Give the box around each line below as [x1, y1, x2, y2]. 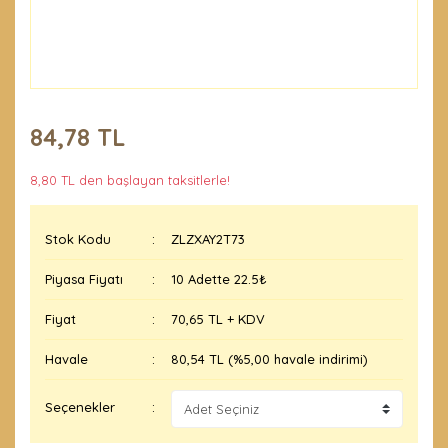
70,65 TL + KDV [171, 311, 266, 327]
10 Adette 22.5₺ [171, 271, 268, 287]
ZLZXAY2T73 [171, 231, 246, 247]
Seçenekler [45, 399, 115, 416]
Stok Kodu [45, 231, 111, 247]
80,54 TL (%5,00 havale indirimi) [171, 351, 369, 367]
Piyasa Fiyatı [45, 271, 123, 287]
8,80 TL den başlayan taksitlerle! [30, 172, 230, 188]
